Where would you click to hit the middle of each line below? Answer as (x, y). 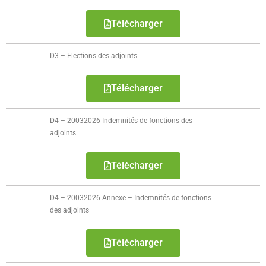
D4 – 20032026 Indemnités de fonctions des (121, 121)
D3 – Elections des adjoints (94, 56)
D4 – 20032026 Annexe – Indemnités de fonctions (131, 198)
